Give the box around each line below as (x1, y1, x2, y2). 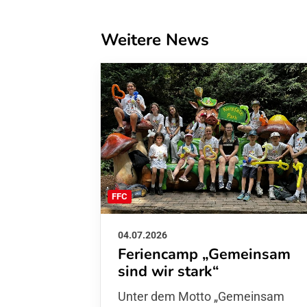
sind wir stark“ (118, 260, 219, 282)
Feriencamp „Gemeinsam (118, 243, 291, 265)
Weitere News (101, 29, 209, 51)
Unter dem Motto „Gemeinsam (118, 288, 284, 304)
